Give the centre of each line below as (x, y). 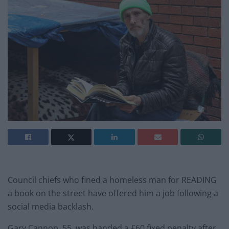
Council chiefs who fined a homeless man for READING (112, 180)
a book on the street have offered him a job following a (113, 193)
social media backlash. (51, 207)
